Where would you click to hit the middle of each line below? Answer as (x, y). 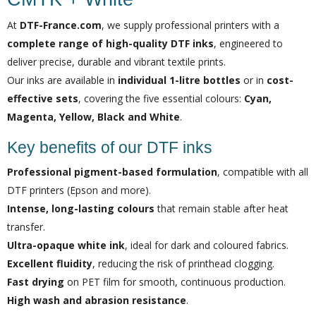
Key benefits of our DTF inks (110, 147)
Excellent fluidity (50, 263)
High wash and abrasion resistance (97, 300)
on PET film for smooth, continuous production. (175, 282)
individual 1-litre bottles (179, 80)
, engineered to (248, 43)
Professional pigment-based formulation (112, 172)
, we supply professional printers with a (190, 25)
